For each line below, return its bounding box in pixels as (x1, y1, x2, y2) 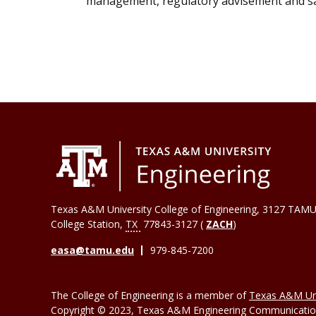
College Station (51, 217, 120, 231)
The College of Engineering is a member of (51, 288, 249, 303)
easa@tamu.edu (51, 243, 134, 257)
